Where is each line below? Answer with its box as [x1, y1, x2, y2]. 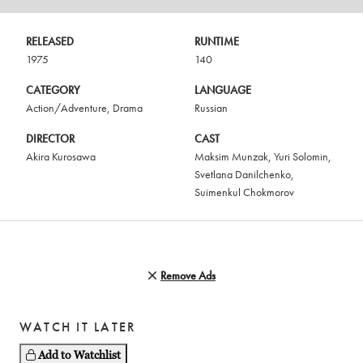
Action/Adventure [26, 100, 107, 116]
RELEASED [26, 34, 74, 49]
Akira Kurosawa [26, 149, 96, 164]
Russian [194, 100, 228, 116]
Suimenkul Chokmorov [194, 185, 294, 200]
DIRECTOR [26, 131, 75, 147]
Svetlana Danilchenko [194, 167, 291, 182]
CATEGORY [26, 83, 80, 98]
